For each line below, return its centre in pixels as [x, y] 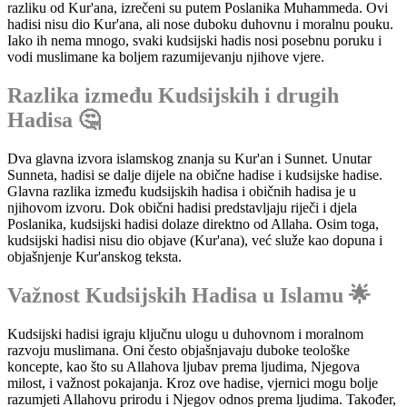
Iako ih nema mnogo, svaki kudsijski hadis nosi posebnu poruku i [194, 41]
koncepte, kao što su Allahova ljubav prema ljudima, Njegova [184, 367]
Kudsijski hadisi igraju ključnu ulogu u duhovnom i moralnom [185, 334]
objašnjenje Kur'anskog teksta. [94, 257]
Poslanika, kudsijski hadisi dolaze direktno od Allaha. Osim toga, [193, 224]
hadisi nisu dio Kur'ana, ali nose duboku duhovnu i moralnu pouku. [200, 25]
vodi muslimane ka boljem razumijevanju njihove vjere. [166, 57]
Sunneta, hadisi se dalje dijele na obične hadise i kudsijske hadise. [195, 175]
